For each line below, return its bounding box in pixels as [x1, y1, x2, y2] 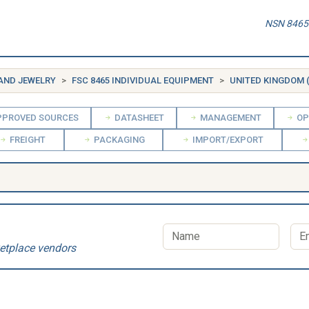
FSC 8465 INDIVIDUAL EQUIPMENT [72, 75, 214, 86]
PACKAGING [91, 134, 145, 145]
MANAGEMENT [197, 112, 261, 123]
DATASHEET [112, 112, 165, 123]
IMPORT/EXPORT [190, 134, 264, 145]
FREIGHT [7, 134, 46, 145]
